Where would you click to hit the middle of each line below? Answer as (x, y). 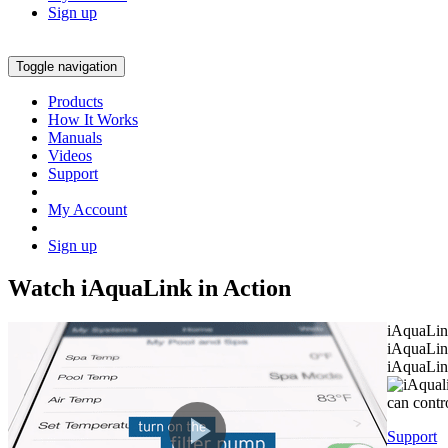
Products (75, 101)
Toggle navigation (66, 66)
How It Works (93, 119)
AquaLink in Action (189, 287)
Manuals (75, 137)
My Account (87, 209)
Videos (70, 155)
